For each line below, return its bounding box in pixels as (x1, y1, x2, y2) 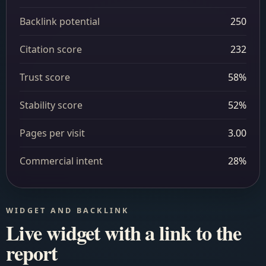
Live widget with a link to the (6, 218, 242, 248)
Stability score (20, 99, 83, 112)
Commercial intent (20, 154, 103, 167)
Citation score (20, 43, 82, 56)
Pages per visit (20, 126, 85, 140)
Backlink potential (20, 15, 100, 28)
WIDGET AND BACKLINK (6, 205, 129, 216)
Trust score (20, 71, 70, 84)
